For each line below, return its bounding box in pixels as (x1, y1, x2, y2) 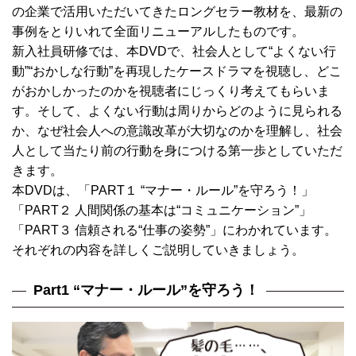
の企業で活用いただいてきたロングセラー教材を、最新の (12, 4, 342, 18)
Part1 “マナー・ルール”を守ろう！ (33, 282, 260, 299)
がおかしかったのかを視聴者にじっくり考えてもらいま (12, 83, 330, 98)
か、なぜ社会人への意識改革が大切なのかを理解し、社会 (12, 123, 342, 137)
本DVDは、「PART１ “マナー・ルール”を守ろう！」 (12, 183, 314, 197)
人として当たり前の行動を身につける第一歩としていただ (12, 143, 342, 157)
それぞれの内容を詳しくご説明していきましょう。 (12, 242, 304, 257)
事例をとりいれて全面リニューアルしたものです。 (12, 24, 304, 38)
